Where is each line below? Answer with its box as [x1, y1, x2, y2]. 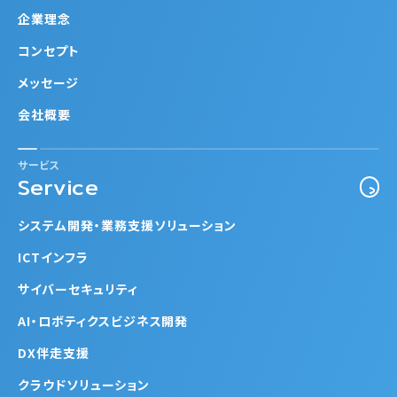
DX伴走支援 [18, 344, 90, 362]
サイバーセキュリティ [18, 280, 138, 298]
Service [18, 170, 99, 204]
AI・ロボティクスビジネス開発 [18, 312, 189, 330]
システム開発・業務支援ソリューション [18, 216, 237, 234]
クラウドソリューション [18, 376, 150, 393]
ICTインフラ [18, 248, 89, 266]
